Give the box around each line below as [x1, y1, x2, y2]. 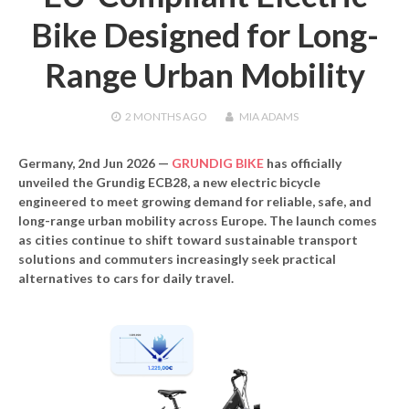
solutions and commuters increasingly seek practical [18, 250, 336, 267]
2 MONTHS [124, 109, 181, 123]
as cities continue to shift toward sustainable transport [18, 231, 358, 247]
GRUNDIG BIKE [172, 154, 264, 171]
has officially [264, 154, 341, 171]
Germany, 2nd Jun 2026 [18, 154, 155, 171]
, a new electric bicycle [187, 173, 320, 190]
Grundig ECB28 [96, 173, 187, 190]
